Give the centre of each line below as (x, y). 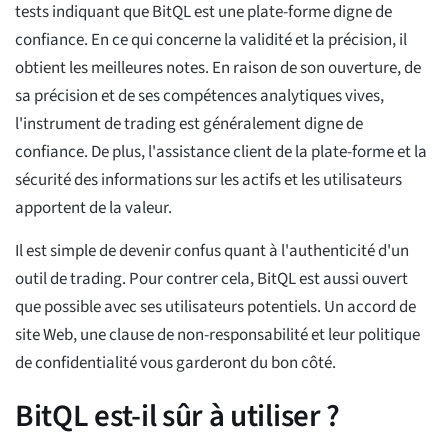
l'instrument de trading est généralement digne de (189, 124)
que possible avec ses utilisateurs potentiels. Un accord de (215, 307)
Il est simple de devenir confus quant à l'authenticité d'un (212, 251)
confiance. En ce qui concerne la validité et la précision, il (211, 40)
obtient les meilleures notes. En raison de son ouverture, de (218, 68)
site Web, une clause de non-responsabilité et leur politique (217, 335)
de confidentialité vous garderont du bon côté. (175, 363)
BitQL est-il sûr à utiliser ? (178, 416)
